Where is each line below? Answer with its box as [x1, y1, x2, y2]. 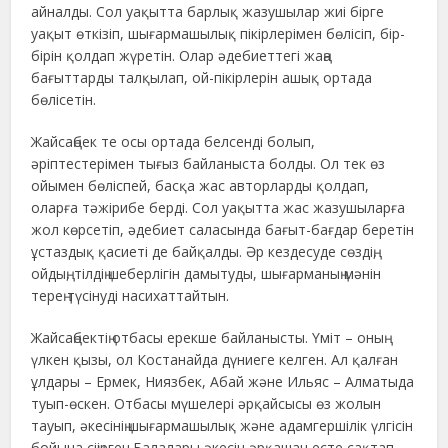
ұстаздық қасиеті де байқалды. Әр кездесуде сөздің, [31, 242, 378, 262]
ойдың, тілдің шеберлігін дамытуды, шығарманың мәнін [31, 264, 382, 284]
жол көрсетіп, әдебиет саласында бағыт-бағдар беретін [31, 220, 415, 240]
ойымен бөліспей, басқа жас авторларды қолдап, [31, 176, 370, 196]
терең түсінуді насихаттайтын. [31, 286, 230, 306]
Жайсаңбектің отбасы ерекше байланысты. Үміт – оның [31, 328, 385, 348]
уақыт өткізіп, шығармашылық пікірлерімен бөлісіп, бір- [31, 24, 406, 44]
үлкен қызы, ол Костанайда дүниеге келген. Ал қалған [31, 350, 399, 370]
